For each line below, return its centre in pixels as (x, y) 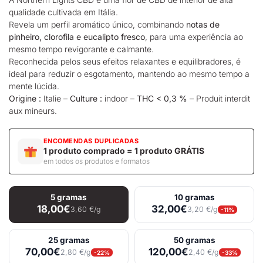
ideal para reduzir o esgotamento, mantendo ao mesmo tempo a (129, 74)
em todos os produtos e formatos (97, 161)
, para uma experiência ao (194, 37)
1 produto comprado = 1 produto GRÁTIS (124, 151)
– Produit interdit (219, 99)
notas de (203, 25)
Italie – (55, 99)
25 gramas (69, 240)
